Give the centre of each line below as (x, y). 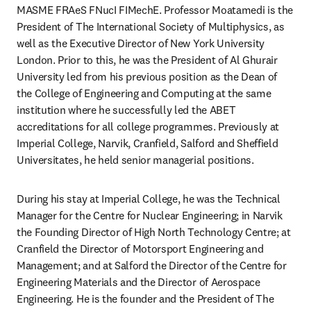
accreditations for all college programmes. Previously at (148, 126)
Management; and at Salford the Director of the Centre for (152, 265)
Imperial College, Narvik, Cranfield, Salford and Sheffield (148, 143)
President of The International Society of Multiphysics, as (151, 26)
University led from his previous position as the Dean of (147, 76)
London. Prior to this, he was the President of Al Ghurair (147, 60)
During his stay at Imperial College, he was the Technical (149, 199)
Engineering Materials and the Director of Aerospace (138, 282)
